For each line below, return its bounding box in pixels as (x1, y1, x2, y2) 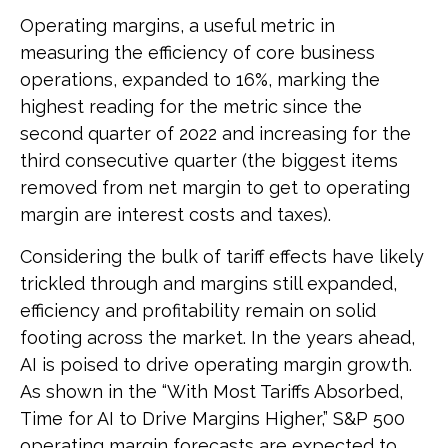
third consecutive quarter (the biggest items (20, 150, 398, 172)
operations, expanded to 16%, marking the (20, 69, 380, 91)
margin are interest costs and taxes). (20, 204, 331, 226)
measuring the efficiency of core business (20, 42, 375, 64)
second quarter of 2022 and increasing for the (20, 123, 411, 145)
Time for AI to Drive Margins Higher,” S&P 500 (20, 408, 405, 430)
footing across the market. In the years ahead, (20, 327, 415, 349)
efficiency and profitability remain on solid (20, 300, 376, 322)
